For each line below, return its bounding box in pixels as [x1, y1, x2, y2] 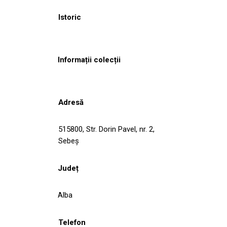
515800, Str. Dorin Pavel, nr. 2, [58, 124, 155, 134]
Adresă [58, 97, 84, 107]
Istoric [58, 12, 81, 22]
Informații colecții [58, 55, 121, 64]
